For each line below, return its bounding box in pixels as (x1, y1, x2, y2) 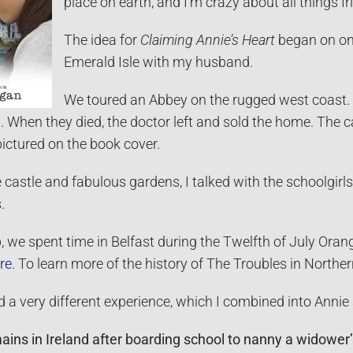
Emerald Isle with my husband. (63, 54, 253, 70)
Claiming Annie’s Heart (139, 32, 275, 48)
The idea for (63, 32, 140, 48)
